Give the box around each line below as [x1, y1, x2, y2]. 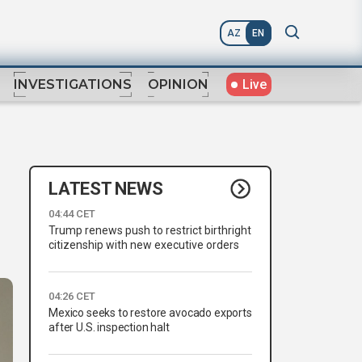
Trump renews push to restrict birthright [48, 224, 251, 238]
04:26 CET [48, 290, 95, 303]
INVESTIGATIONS [14, 77, 132, 93]
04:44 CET [48, 208, 95, 221]
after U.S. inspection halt [48, 321, 170, 335]
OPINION [148, 77, 208, 93]
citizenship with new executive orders [48, 238, 239, 252]
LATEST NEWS [48, 178, 163, 199]
